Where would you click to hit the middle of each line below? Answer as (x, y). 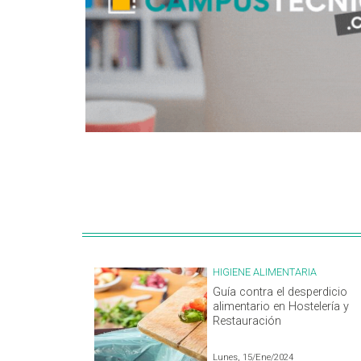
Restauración (247, 322)
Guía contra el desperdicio (280, 293)
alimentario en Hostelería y (281, 307)
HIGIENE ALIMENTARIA (265, 272)
